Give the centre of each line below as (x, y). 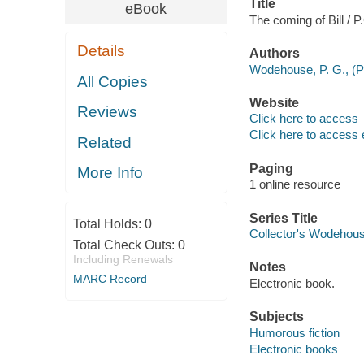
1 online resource (295, 184)
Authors (274, 54)
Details (102, 51)
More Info (110, 173)
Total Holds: (108, 223)
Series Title (283, 218)
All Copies (113, 81)
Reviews (108, 112)
